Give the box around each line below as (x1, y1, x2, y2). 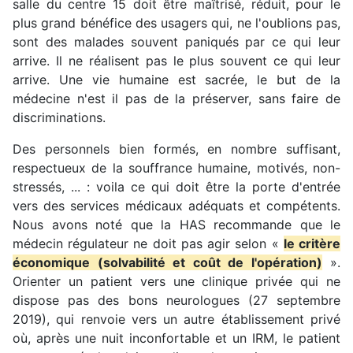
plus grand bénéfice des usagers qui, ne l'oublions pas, (13, 14, 340, 31)
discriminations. (13, 109, 110, 125)
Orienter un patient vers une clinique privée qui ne (13, 273, 340, 289)
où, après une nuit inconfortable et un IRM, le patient (13, 329, 340, 346)
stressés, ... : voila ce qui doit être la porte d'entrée (13, 178, 340, 195)
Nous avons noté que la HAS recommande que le (13, 216, 340, 232)
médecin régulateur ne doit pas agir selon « (13, 235, 284, 251)
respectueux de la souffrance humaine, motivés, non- (13, 159, 340, 176)
